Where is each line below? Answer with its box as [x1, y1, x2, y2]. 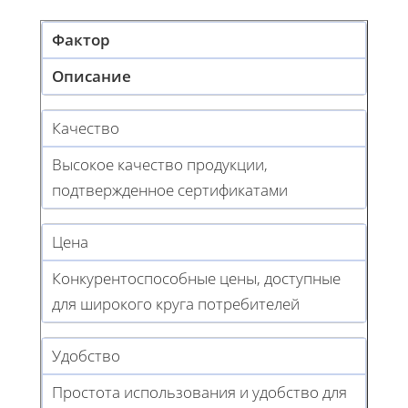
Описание [52, 65, 131, 87]
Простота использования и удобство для [52, 381, 347, 403]
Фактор [52, 28, 110, 50]
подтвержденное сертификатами [52, 178, 288, 200]
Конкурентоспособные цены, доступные [52, 267, 341, 289]
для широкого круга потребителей [52, 292, 300, 314]
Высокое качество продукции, [52, 153, 268, 175]
